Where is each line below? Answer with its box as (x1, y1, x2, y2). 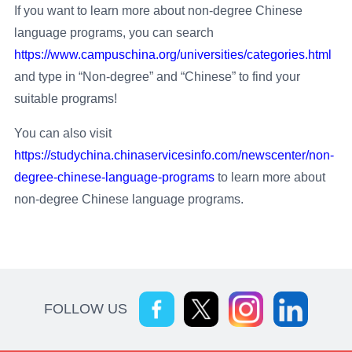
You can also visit (13, 126, 112, 140)
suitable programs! (13, 92, 117, 106)
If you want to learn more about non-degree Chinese (13, 4, 302, 18)
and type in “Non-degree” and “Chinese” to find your (13, 70, 300, 84)
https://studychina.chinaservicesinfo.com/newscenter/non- (13, 148, 334, 162)
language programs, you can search (13, 26, 214, 40)
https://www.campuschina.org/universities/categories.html (13, 48, 332, 62)
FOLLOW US (44, 301, 128, 317)
